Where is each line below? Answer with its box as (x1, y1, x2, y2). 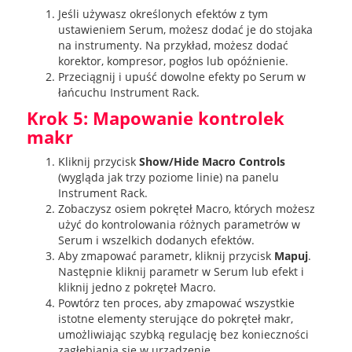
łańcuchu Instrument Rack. (57, 85, 200, 101)
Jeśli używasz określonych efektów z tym (57, 6, 268, 22)
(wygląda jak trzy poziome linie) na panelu (57, 170, 279, 185)
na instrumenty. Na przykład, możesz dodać (57, 38, 288, 53)
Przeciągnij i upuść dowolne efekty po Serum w (57, 69, 306, 85)
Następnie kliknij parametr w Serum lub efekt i (57, 264, 304, 280)
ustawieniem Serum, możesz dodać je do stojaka (57, 22, 313, 38)
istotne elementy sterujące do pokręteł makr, (57, 311, 293, 327)
